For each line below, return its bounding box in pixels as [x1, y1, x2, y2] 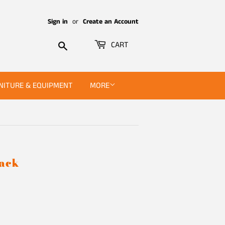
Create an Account [83, 17, 139, 27]
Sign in [48, 17, 68, 27]
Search [68, 39, 91, 51]
